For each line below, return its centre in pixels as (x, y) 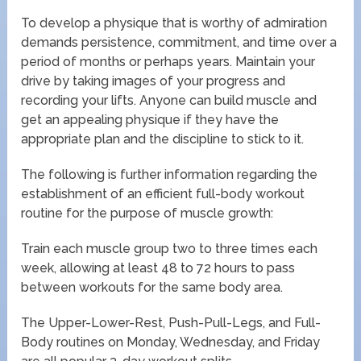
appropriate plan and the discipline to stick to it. (163, 139)
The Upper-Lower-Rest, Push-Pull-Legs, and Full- (171, 322)
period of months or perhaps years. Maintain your (168, 61)
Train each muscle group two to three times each (170, 248)
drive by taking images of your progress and (154, 81)
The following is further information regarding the (170, 174)
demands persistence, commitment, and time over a (179, 42)
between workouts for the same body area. (152, 287)
